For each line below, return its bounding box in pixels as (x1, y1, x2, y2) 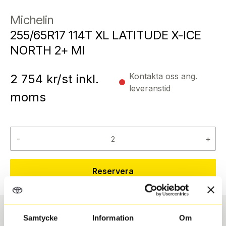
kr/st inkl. (43, 72, 99, 87)
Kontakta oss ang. (129, 71, 197, 82)
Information (92, 213, 134, 222)
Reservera (92, 166, 134, 177)
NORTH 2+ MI (10, 43, 85, 58)
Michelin (10, 13, 53, 28)
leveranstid (129, 83, 171, 94)
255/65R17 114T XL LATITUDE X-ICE (10, 28, 201, 43)
